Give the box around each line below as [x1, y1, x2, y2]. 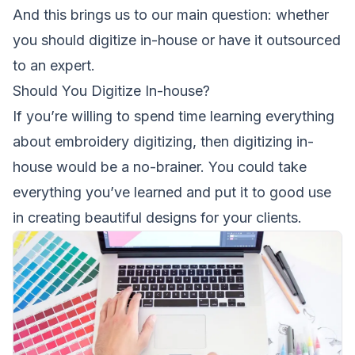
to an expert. [13, 56, 95, 74]
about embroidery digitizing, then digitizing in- [13, 132, 314, 150]
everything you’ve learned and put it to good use [13, 183, 331, 200]
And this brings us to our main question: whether [13, 6, 329, 23]
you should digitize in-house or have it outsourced [13, 31, 341, 48]
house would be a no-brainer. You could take [13, 158, 307, 175]
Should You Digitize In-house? [13, 82, 210, 99]
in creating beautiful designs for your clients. [13, 208, 302, 226]
